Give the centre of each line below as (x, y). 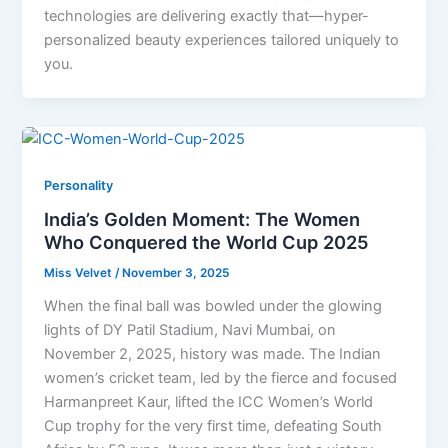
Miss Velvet (80, 273)
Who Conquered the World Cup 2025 (207, 242)
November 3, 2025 (176, 273)
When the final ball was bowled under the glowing (213, 306)
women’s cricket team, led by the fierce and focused (221, 378)
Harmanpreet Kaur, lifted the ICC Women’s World (209, 402)
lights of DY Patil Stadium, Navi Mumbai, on (190, 330)
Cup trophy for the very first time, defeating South (213, 426)
